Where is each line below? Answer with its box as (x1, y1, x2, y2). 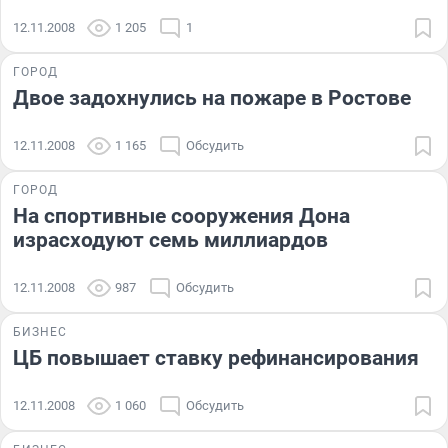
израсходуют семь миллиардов (13, 227, 328, 252)
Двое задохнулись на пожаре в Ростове (13, 85, 411, 110)
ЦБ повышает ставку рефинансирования (13, 345, 419, 370)
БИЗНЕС (13, 324, 67, 339)
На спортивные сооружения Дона (13, 203, 350, 228)
